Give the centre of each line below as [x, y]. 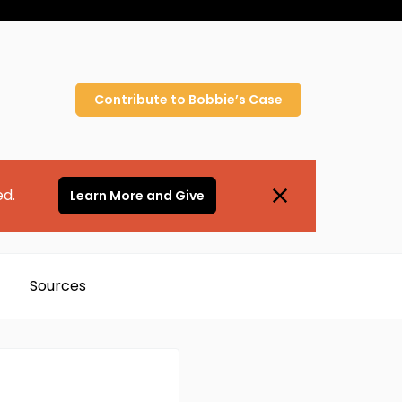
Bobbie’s [217, 99]
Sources [57, 285]
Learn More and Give [137, 195]
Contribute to [141, 99]
